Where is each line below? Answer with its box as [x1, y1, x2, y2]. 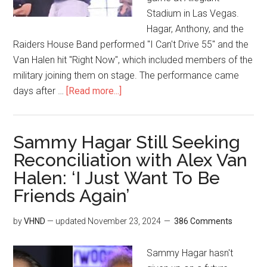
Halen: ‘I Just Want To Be [13, 167, 221, 188]
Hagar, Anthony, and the [147, 23, 244, 35]
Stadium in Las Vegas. [147, 8, 240, 19]
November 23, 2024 [88, 216, 162, 226]
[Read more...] [66, 85, 122, 97]
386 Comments [174, 216, 233, 226]
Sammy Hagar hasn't [147, 247, 234, 259]
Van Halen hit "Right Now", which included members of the [13, 54, 253, 66]
